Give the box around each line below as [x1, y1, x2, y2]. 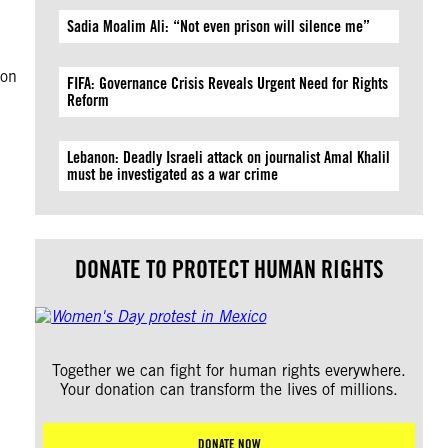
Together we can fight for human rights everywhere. [52, 361, 407, 380]
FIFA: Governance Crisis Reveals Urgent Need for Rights [67, 74, 389, 93]
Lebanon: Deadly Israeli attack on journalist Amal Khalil [67, 148, 391, 167]
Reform [67, 91, 110, 110]
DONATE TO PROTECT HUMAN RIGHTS [74, 255, 384, 284]
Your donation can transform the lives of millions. [60, 380, 399, 399]
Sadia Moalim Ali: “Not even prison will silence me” [67, 17, 371, 36]
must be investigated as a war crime [67, 165, 279, 184]
